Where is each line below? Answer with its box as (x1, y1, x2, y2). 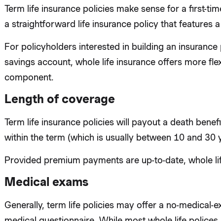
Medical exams (4, 174, 88, 189)
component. (4, 72, 54, 82)
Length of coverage (4, 92, 115, 107)
